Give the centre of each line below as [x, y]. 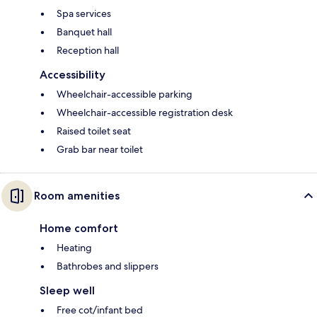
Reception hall [88, 51]
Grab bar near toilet [100, 150]
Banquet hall [84, 32]
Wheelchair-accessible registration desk [145, 113]
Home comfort [79, 229]
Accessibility [73, 75]
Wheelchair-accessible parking [125, 94]
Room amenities [77, 196]
